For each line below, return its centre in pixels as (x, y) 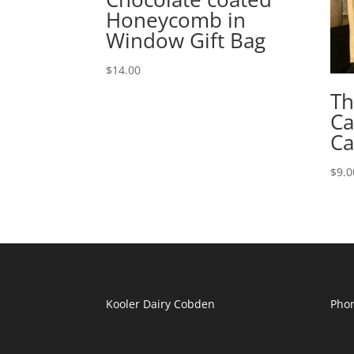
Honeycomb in (176, 20)
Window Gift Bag (186, 40)
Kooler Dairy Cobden (161, 303)
